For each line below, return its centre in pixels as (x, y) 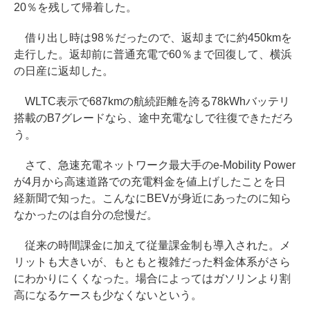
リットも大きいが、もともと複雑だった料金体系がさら (152, 262)
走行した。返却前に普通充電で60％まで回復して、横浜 (153, 54)
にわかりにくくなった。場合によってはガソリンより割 (152, 278)
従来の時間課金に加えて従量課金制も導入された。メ (152, 245)
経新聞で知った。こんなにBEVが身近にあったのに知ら (153, 198)
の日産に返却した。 (64, 71)
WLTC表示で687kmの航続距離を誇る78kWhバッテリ (152, 101)
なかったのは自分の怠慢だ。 (86, 215)
